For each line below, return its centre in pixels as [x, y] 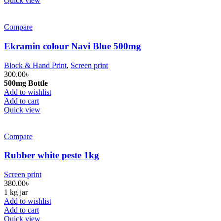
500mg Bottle [26, 83]
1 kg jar [16, 192]
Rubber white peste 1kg [52, 155]
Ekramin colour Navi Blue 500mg [73, 46]
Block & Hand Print [35, 65]
